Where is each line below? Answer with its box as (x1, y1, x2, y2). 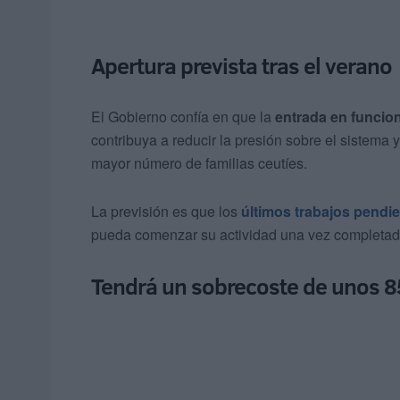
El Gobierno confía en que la (91, 106, 275, 128)
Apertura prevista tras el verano (91, 50, 392, 82)
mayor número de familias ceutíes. (91, 153, 307, 174)
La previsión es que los (91, 201, 241, 222)
